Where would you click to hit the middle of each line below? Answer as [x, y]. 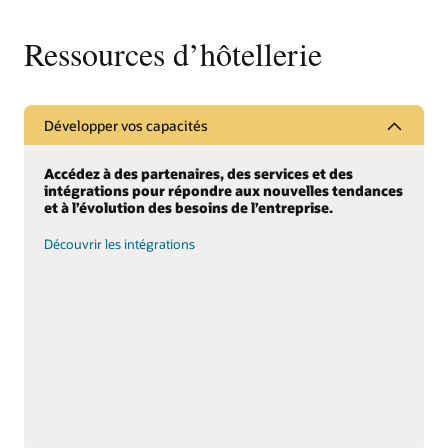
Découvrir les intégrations [119, 243]
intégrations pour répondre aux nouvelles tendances [223, 191]
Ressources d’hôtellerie [173, 54]
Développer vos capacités [126, 125]
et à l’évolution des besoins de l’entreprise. [188, 208]
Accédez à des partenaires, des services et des [198, 174]
